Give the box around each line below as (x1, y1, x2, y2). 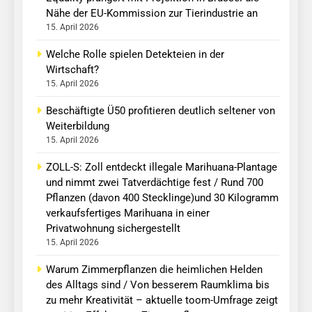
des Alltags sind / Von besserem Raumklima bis (46, 279, 270, 292)
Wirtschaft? (46, 63, 99, 77)
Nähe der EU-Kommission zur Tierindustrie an (46, 7, 258, 20)
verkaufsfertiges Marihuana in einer (46, 207, 210, 220)
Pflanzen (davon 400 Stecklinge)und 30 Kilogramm (46, 192, 279, 205)
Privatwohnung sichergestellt (46, 222, 180, 235)
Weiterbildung (46, 120, 109, 133)
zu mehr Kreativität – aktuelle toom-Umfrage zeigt (46, 294, 278, 307)
